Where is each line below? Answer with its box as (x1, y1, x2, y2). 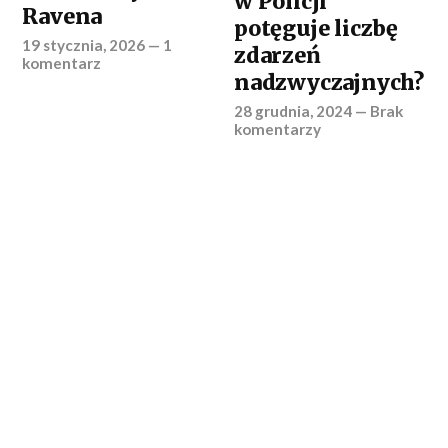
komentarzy (234, 119, 322, 138)
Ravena (22, 2, 103, 30)
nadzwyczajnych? (234, 68, 424, 96)
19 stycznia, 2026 (22, 35, 146, 54)
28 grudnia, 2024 (234, 101, 353, 120)
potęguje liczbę (234, 14, 398, 42)
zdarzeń (234, 41, 321, 69)
